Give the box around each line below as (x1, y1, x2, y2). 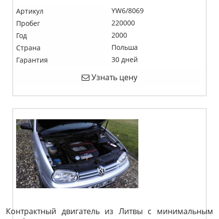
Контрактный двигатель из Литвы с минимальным (6, 206, 213, 217)
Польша (111, 43, 138, 52)
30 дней (111, 55, 138, 64)
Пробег (16, 19, 40, 28)
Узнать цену (89, 72, 137, 83)
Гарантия (16, 55, 48, 65)
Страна (16, 43, 41, 52)
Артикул (16, 6, 44, 16)
